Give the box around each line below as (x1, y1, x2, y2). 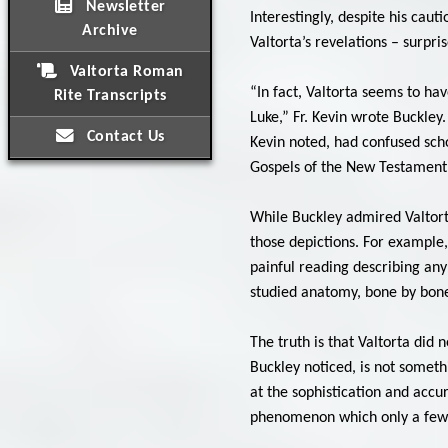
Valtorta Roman (65, 64, 184, 80)
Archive (82, 23, 138, 39)
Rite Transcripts (53, 88, 167, 104)
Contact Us (82, 129, 165, 145)
